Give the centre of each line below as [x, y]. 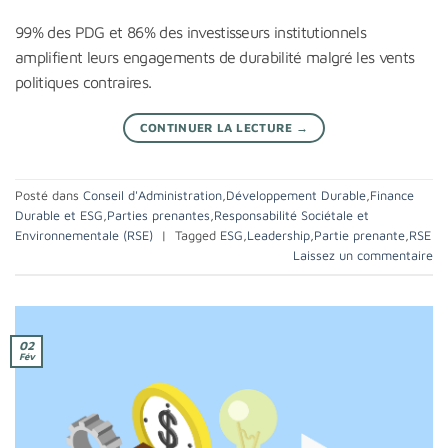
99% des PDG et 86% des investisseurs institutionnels [191, 31]
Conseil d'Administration [152, 196]
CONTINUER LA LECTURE [218, 127]
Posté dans [49, 196]
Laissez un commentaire [363, 256]
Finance [392, 196]
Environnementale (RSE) [84, 236]
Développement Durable [296, 196]
